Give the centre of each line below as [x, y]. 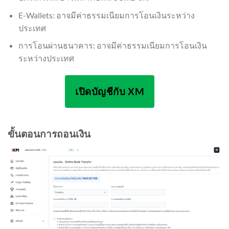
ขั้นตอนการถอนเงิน [49, 134]
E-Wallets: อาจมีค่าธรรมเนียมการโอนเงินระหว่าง [106, 15]
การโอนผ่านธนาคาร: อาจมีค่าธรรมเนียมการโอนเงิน [112, 45]
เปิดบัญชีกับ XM [110, 92]
